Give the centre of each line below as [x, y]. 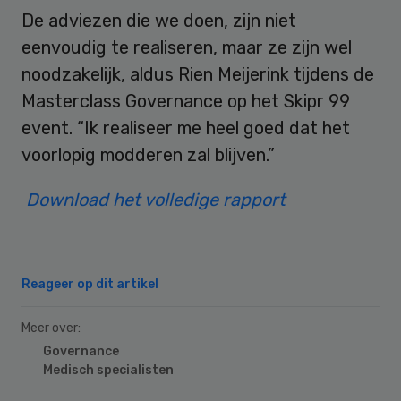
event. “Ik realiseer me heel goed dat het [186, 128]
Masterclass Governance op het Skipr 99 [186, 101]
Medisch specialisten [108, 370]
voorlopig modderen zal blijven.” [148, 154]
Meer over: [51, 328]
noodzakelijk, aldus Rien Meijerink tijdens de [198, 74]
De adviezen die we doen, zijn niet [159, 20]
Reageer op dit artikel [90, 284]
